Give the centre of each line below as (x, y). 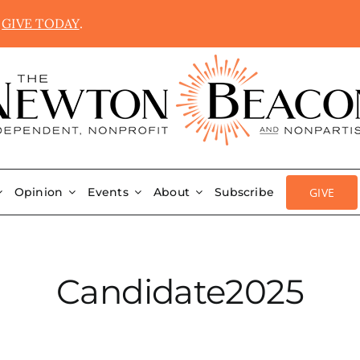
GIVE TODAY (41, 23)
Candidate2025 (180, 292)
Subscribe (245, 192)
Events (108, 192)
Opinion (39, 192)
